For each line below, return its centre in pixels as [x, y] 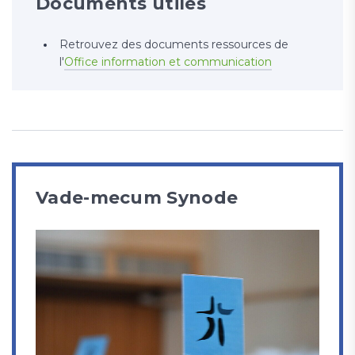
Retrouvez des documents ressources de [174, 45]
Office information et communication [168, 62]
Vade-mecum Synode [137, 198]
